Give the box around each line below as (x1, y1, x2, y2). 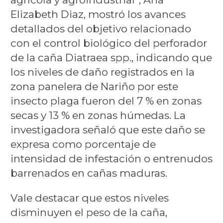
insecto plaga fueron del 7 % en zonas (10, 95, 202, 108)
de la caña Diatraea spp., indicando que (10, 51, 212, 64)
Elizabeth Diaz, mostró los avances (10, 8, 186, 21)
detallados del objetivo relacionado (10, 22, 191, 35)
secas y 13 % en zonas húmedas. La (10, 109, 186, 122)
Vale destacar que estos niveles (10, 192, 169, 205)
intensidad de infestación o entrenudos (10, 152, 213, 165)
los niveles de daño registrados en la (10, 66, 195, 79)
